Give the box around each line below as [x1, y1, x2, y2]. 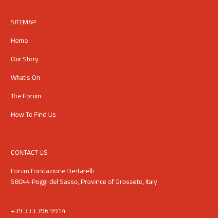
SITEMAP [11, 16, 36, 29]
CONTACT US [11, 146, 48, 159]
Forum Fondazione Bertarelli [11, 164, 94, 178]
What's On [11, 71, 41, 84]
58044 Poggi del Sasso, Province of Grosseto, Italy [11, 175, 158, 188]
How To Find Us [11, 108, 56, 121]
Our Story [11, 53, 39, 66]
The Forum [11, 90, 42, 103]
